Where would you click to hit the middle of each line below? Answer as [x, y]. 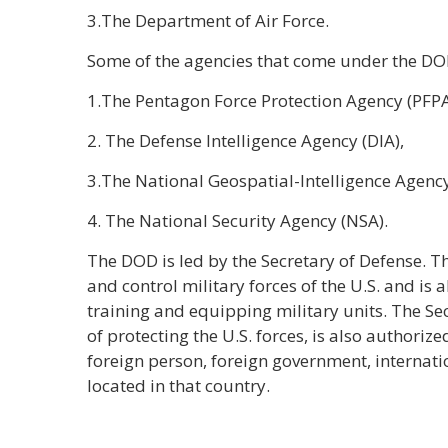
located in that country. [178, 385]
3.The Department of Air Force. [208, 20]
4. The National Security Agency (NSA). [237, 220]
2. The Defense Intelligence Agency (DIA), [245, 140]
